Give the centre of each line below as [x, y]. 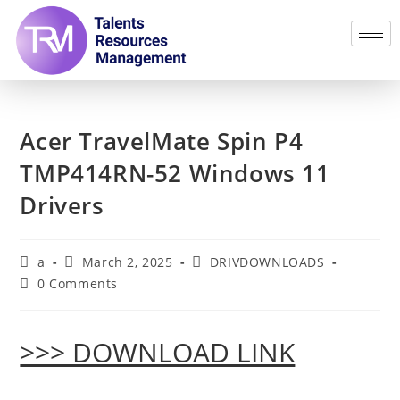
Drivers [62, 205]
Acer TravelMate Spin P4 [162, 141]
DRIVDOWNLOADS [267, 262]
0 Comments [78, 283]
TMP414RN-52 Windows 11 [175, 173]
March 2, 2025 [127, 262]
